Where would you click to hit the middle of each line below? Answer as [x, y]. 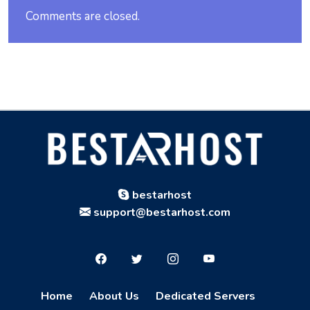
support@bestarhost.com [161, 212]
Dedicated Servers [206, 296]
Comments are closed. [83, 16]
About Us [114, 296]
